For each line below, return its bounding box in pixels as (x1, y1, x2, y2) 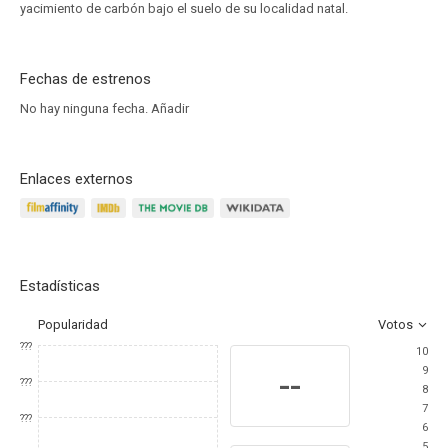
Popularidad (38, 317, 108, 332)
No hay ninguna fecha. (20, 101, 151, 116)
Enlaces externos (20, 170, 133, 188)
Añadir (151, 101, 189, 116)
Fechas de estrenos (20, 70, 151, 88)
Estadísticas (20, 277, 100, 295)
